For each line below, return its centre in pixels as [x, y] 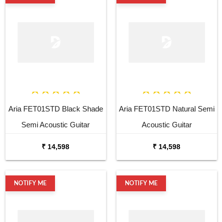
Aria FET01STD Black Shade [55, 109]
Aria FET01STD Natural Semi [166, 109]
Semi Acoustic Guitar [55, 124]
